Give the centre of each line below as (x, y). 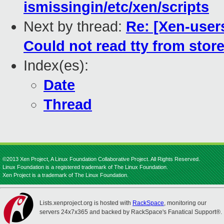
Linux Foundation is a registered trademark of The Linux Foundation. (85, 167)
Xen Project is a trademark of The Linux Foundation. (65, 175)
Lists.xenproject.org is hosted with (86, 203)
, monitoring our (185, 203)
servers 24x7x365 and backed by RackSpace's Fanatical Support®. (131, 212)
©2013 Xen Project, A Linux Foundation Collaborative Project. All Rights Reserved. (101, 159)
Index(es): (56, 66)
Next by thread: (75, 27)
